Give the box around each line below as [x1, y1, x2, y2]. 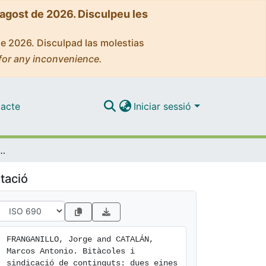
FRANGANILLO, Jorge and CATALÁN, [7, 235, 154, 244]
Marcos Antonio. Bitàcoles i [7, 246, 135, 256]
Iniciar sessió [134, 100, 195, 112]
